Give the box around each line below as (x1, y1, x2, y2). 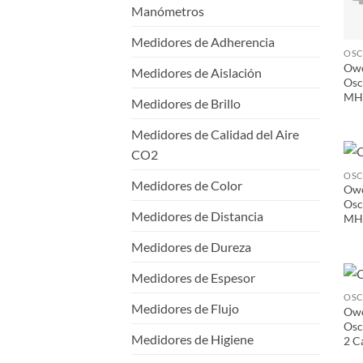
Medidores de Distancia (131, 207, 263, 224)
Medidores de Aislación (131, 64, 262, 80)
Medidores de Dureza (131, 238, 251, 254)
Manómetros (131, 2, 204, 19)
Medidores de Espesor (131, 269, 255, 285)
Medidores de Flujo (131, 300, 239, 316)
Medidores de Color (131, 177, 242, 193)
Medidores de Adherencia (131, 33, 275, 49)
